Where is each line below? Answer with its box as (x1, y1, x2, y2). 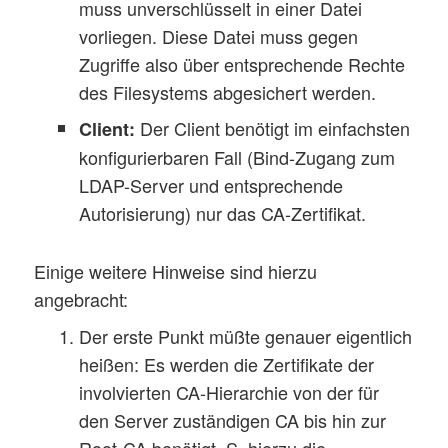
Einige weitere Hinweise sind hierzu (34, 257, 318, 284)
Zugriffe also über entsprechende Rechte (79, 51, 406, 78)
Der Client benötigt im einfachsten (135, 115, 411, 142)
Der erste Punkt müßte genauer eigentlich (79, 322, 413, 349)
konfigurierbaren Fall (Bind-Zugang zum (79, 144, 396, 171)
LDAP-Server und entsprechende (79, 172, 344, 199)
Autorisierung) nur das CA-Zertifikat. (79, 200, 367, 227)
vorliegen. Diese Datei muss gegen (79, 23, 359, 50)
